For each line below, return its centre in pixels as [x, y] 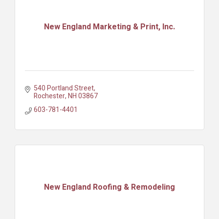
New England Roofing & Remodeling [109, 187]
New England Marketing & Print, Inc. [109, 27]
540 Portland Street [64, 88]
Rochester [49, 96]
